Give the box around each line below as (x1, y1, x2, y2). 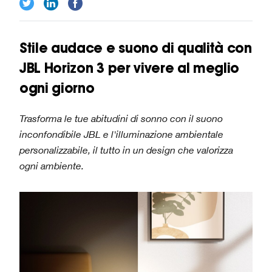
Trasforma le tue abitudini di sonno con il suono (19, 113, 223, 124)
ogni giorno (19, 80, 95, 97)
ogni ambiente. (19, 160, 84, 172)
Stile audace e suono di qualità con (19, 39, 252, 57)
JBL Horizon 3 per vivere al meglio (19, 59, 240, 77)
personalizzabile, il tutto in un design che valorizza (19, 144, 233, 156)
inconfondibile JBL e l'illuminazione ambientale (19, 129, 223, 140)
